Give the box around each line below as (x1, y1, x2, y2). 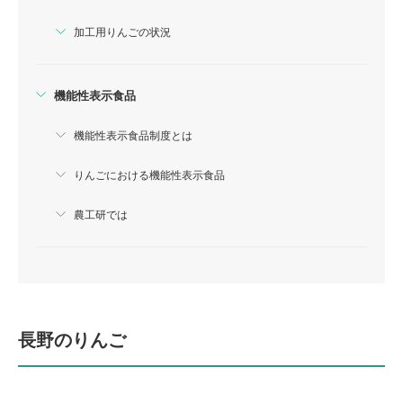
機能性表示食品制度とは (74, 130, 193, 142)
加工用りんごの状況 (74, 26, 171, 39)
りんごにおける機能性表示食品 (74, 169, 225, 182)
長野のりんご (18, 330, 126, 350)
